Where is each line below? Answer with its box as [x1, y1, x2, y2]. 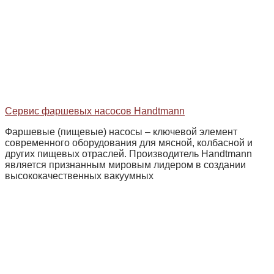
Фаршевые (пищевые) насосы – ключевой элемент [5, 127, 237, 137]
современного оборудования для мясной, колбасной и [5, 138, 253, 148]
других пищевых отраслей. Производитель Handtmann [5, 149, 252, 159]
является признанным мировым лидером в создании [5, 160, 246, 170]
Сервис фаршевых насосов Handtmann [5, 106, 185, 116]
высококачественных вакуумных [5, 171, 154, 181]
